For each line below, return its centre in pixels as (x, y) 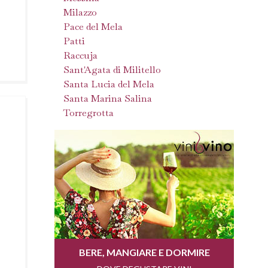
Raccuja (80, 55)
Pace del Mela (93, 27)
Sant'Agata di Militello (112, 70)
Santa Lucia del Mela (109, 84)
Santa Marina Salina (108, 98)
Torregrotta (89, 113)
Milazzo (80, 12)
